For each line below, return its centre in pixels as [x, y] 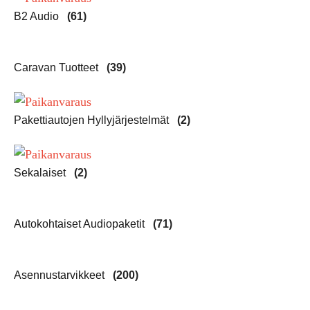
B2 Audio [38, 17]
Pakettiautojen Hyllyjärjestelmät [93, 120]
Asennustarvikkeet [61, 275]
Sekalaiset [41, 172]
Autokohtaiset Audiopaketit [81, 224]
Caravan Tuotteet [57, 68]
